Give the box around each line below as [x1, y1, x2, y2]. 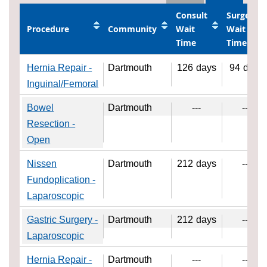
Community [108, 23, 157, 35]
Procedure [27, 23, 70, 35]
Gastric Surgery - [27, 215, 98, 225]
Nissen [27, 159, 57, 169]
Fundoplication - [27, 175, 96, 185]
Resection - [27, 119, 76, 129]
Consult [176, 10, 208, 21]
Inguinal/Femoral [27, 79, 99, 89]
